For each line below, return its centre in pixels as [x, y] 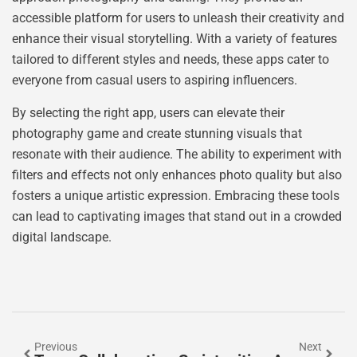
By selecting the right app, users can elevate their [148, 112]
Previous [56, 346]
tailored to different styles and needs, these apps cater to [171, 60]
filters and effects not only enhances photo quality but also [177, 175]
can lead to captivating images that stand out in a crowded [177, 216]
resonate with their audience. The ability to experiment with [177, 154]
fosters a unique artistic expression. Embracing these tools [176, 195]
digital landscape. [62, 237]
